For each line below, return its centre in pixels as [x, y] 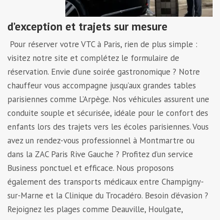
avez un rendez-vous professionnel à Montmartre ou [101, 140]
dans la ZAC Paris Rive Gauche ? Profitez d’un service [100, 154]
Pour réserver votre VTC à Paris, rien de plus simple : [104, 44]
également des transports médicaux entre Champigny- [106, 181]
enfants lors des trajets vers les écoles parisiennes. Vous [108, 126]
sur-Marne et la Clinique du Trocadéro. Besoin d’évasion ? [108, 195]
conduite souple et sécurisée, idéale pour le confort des [108, 113]
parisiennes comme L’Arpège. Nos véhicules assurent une [108, 99]
